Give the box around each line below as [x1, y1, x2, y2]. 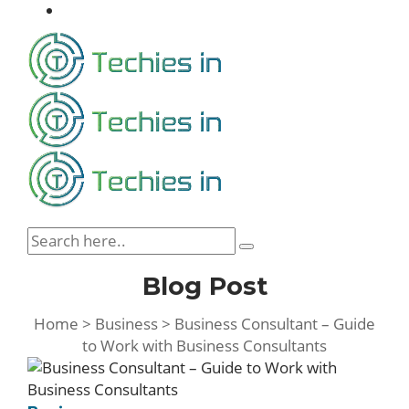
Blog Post [142, 271, 267, 301]
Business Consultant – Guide [174, 313, 375, 334]
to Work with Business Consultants [82, 335, 327, 356]
